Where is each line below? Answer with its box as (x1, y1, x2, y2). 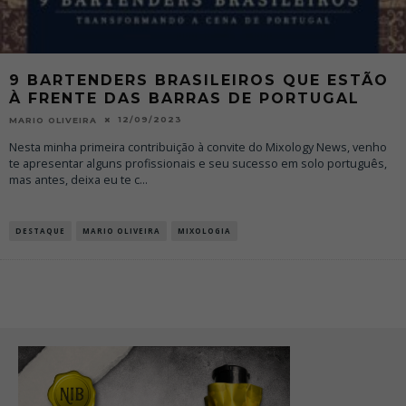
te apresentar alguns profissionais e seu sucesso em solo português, (9, 155, 387, 171)
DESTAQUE (15, 225, 65, 236)
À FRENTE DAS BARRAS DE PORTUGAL (9, 89, 360, 107)
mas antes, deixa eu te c (9, 171, 140, 188)
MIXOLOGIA (178, 225, 231, 236)
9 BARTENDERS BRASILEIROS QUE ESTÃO (9, 71, 389, 89)
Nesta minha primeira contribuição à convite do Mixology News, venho (9, 139, 387, 155)
